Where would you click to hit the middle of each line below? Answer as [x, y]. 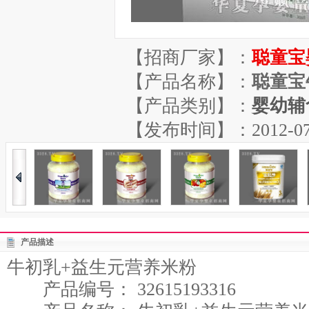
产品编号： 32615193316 [121, 289]
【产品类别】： [189, 106]
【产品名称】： [189, 82]
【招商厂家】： [189, 58]
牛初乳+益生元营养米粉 [102, 267]
